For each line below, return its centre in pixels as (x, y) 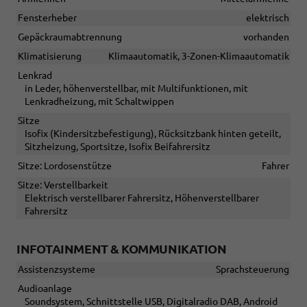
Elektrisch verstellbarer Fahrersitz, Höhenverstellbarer (142, 198)
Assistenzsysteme (57, 270)
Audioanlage (45, 289)
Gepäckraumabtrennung (70, 37)
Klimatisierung (50, 57)
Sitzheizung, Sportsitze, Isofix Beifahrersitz (118, 147)
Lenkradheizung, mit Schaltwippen (99, 102)
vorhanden (266, 37)
